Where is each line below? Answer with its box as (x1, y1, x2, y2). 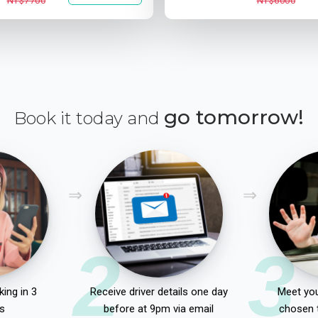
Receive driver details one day (89, 285, 228, 298)
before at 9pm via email (104, 302, 214, 315)
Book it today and (14, 108, 164, 128)
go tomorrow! (164, 105, 304, 129)
